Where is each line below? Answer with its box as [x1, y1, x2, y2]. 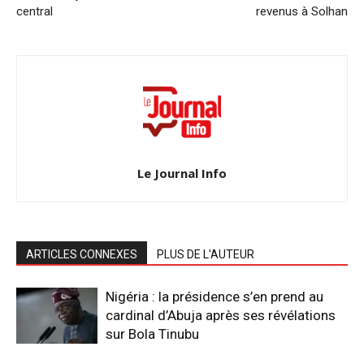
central [16, 3, 53, 19]
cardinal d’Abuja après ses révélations [106, 306, 336, 323]
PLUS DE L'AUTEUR [157, 247, 254, 261]
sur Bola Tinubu [106, 325, 199, 342]
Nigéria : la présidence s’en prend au [106, 288, 323, 305]
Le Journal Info [137, 164, 227, 181]
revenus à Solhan [256, 3, 348, 19]
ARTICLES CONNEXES [26, 247, 137, 261]
